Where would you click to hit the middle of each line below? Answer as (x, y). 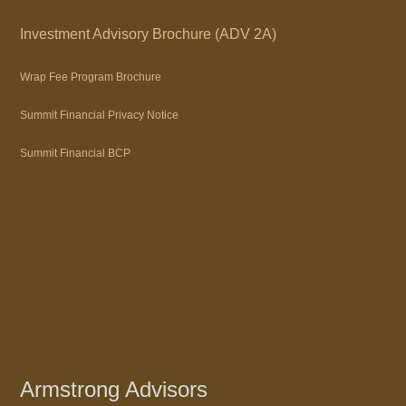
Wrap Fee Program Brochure (91, 77)
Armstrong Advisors (114, 389)
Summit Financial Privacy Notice (100, 115)
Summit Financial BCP (76, 153)
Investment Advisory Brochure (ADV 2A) (149, 34)
